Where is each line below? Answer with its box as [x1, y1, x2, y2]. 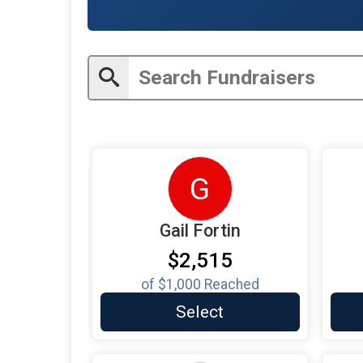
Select [176, 301, 224, 322]
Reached [200, 275, 259, 293]
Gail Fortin [159, 220, 241, 241]
